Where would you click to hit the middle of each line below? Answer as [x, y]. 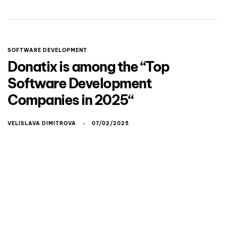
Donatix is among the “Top [89, 66]
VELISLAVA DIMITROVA [42, 123]
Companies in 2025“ [70, 100]
